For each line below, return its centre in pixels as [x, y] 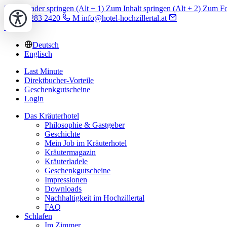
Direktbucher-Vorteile [59, 80]
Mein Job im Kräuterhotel [86, 143]
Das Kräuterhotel [52, 116]
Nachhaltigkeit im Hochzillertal [94, 198]
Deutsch [46, 45]
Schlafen [38, 216]
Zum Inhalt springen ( [141, 8]
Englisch [38, 54]
